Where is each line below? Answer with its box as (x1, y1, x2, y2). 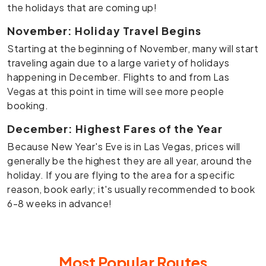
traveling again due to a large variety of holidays (7, 56, 229, 69)
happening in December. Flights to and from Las (7, 70, 229, 83)
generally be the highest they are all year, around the (7, 154, 252, 167)
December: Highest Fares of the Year (7, 121, 223, 135)
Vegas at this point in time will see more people (7, 84, 224, 97)
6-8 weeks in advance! (7, 197, 112, 210)
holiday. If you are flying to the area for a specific (7, 168, 235, 181)
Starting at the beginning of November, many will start (7, 42, 258, 55)
